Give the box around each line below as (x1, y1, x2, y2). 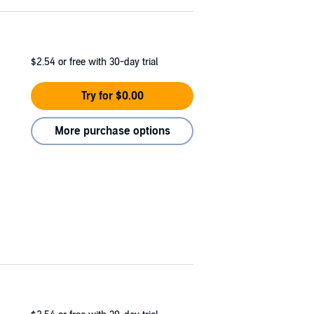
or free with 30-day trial (58, 55, 158, 68)
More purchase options (54, 123, 170, 138)
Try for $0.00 (81, 88, 144, 103)
